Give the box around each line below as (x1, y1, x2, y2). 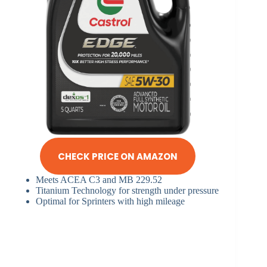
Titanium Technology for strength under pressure (36, 185, 219, 196)
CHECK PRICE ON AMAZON (57, 150, 178, 163)
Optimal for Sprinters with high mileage (36, 196, 185, 207)
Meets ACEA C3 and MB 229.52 (36, 175, 162, 185)
